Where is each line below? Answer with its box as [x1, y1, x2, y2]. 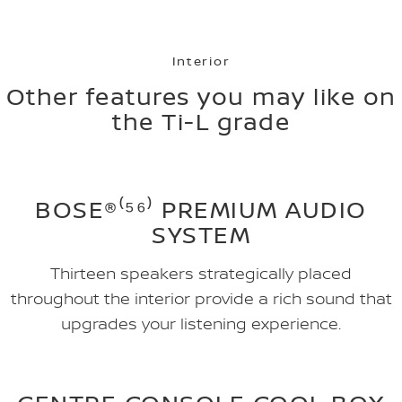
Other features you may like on [5, 80, 397, 112]
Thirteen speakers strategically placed [50, 262, 352, 284]
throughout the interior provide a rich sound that [10, 287, 392, 310]
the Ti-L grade [112, 105, 290, 137]
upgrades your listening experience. [61, 312, 341, 335]
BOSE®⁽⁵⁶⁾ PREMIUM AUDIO [35, 193, 367, 225]
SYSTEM [152, 218, 250, 250]
